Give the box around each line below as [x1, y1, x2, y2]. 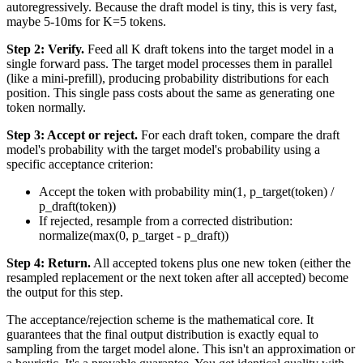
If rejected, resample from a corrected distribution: [39, 214, 293, 228]
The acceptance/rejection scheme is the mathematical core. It [6, 313, 314, 327]
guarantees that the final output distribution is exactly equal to [6, 327, 318, 342]
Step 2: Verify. [6, 42, 84, 57]
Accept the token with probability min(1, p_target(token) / [39, 185, 334, 199]
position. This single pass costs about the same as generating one [6, 86, 335, 100]
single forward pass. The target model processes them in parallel [6, 57, 332, 71]
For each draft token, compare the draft [138, 128, 340, 143]
